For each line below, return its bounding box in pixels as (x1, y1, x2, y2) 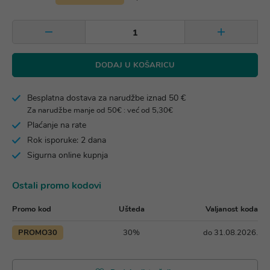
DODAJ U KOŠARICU (95, 60, 175, 71)
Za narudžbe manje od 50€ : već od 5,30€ (27, 105, 173, 115)
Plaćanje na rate (27, 119, 86, 131)
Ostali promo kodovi (12, 179, 101, 192)
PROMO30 (18, 227, 57, 238)
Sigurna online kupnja (27, 149, 108, 161)
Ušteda (118, 204, 145, 215)
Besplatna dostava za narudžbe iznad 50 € (27, 92, 186, 104)
